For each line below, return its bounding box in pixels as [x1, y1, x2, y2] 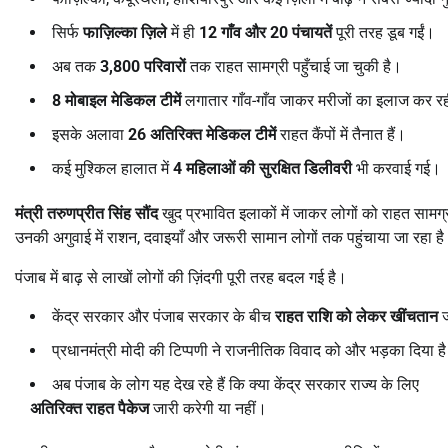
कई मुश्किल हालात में [52, 158, 173, 178]
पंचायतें [292, 22, 332, 42]
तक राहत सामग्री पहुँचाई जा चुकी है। [186, 56, 402, 76]
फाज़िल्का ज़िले [83, 22, 167, 42]
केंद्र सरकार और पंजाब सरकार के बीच [52, 306, 275, 326]
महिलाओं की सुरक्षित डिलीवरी [186, 158, 352, 178]
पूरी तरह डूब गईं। [332, 22, 435, 42]
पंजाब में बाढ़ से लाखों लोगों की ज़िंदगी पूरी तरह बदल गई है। [15, 267, 347, 287]
